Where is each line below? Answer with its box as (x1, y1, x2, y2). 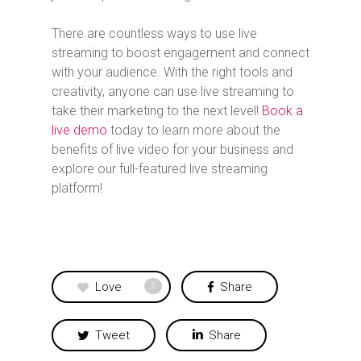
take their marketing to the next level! (52, 102, 262, 118)
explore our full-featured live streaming (52, 160, 268, 176)
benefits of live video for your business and (52, 141, 293, 157)
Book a (262, 102, 303, 118)
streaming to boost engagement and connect (52, 44, 309, 60)
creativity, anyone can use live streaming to (52, 83, 294, 99)
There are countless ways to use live (52, 25, 257, 41)
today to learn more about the (107, 122, 280, 138)
